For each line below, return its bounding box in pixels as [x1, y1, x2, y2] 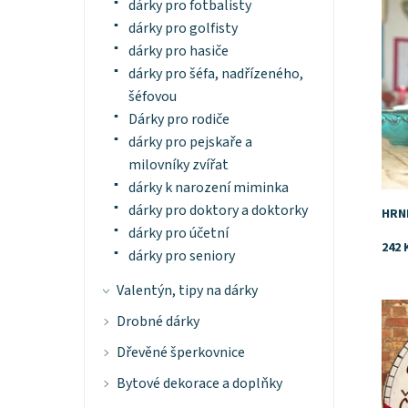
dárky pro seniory [127, 246, 235, 267]
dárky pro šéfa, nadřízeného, [127, 64, 303, 85]
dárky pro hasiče [127, 41, 229, 62]
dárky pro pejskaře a [127, 132, 252, 153]
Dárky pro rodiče [127, 109, 229, 130]
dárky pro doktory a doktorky [127, 200, 308, 221]
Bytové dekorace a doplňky [116, 373, 282, 394]
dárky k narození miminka [127, 178, 289, 199]
